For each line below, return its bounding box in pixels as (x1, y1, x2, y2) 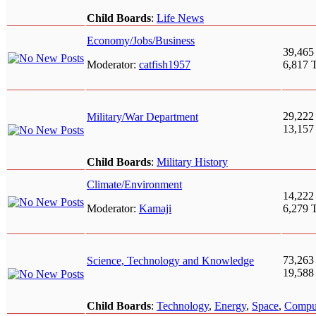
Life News (157, 12, 204, 25)
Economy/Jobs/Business (87, 35, 195, 47)
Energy (214, 300, 246, 312)
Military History (157, 156, 228, 169)
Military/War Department (87, 111, 198, 123)
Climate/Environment (87, 178, 182, 191)
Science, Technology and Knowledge (87, 255, 254, 267)
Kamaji (139, 202, 171, 215)
